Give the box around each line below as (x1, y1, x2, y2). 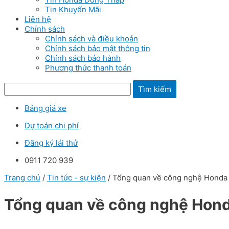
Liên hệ (25, 14, 51, 24)
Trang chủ (4, 173, 40, 182)
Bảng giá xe (25, 103, 66, 113)
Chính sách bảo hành (45, 53, 121, 63)
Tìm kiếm (138, 84, 171, 94)
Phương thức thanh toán (45, 63, 131, 73)
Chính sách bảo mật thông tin (45, 43, 150, 53)
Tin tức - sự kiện (47, 173, 106, 182)
